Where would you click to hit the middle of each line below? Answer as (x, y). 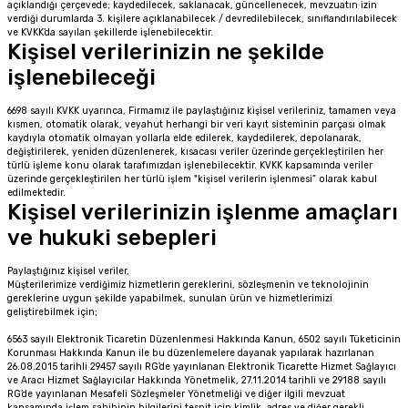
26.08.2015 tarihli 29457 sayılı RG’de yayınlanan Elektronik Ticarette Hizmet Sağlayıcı (202, 367)
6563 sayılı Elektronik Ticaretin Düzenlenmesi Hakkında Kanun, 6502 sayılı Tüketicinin (204, 339)
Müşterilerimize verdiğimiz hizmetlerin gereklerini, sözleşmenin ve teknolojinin (188, 285)
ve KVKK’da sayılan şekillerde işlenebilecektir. (110, 32)
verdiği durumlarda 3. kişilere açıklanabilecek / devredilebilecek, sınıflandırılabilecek (202, 19)
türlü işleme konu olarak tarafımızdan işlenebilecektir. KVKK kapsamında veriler (190, 165)
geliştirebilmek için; (52, 312)
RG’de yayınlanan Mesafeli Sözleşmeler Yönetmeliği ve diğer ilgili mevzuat (176, 394)
